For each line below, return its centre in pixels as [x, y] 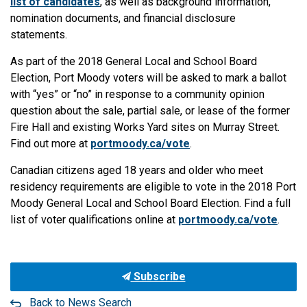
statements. [40, 35]
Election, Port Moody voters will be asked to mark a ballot [148, 78]
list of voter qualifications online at [94, 220]
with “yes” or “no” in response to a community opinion [137, 94]
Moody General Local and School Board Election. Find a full [150, 203]
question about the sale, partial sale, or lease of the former [150, 111]
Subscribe [158, 277]
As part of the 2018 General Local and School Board [134, 61]
